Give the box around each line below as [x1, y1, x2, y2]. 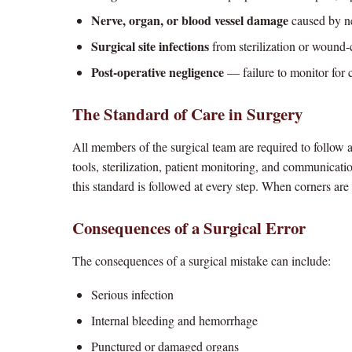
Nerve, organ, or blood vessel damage [91, 11, 288, 29]
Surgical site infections [91, 37, 209, 55]
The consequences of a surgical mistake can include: [72, 252, 331, 269]
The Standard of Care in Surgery [72, 102, 302, 126]
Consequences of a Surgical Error [72, 216, 306, 240]
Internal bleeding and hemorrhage [91, 312, 258, 328]
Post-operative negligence [91, 63, 224, 81]
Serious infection [91, 286, 174, 302]
